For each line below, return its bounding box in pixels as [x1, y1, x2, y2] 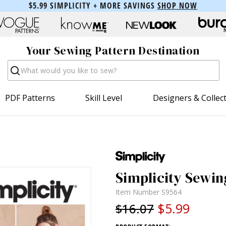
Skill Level [85, 92, 123, 103]
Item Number [116, 187, 161, 197]
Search [7, 59, 33, 71]
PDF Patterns [5, 92, 55, 103]
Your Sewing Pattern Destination [26, 43, 200, 59]
